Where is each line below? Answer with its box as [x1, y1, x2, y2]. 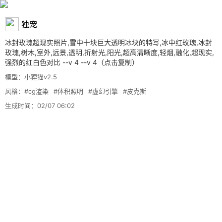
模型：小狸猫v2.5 [5, 73, 57, 81]
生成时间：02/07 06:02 [5, 102, 75, 110]
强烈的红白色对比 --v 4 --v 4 [5, 58, 97, 66]
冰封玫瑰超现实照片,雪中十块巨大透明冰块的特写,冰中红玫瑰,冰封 [5, 38, 212, 47]
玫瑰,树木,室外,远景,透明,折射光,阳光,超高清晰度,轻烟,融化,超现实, [5, 48, 214, 56]
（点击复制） [97, 58, 139, 66]
